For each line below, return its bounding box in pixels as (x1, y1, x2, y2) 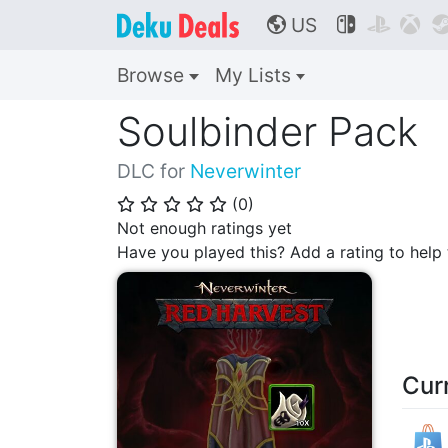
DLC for (117, 159, 190, 183)
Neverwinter (190, 159, 301, 183)
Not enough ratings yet (117, 218, 292, 238)
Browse (117, 63, 189, 87)
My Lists (214, 63, 296, 87)
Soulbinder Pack (117, 107, 418, 156)
